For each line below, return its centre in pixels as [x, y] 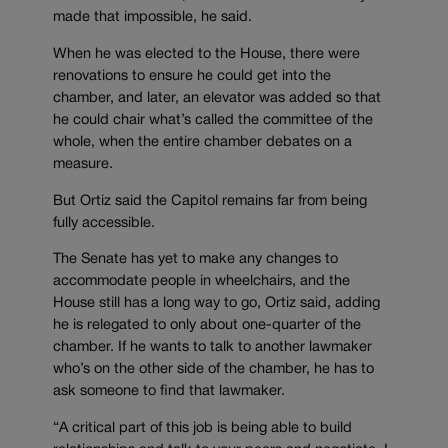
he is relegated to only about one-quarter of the [207, 326]
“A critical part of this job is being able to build [202, 428]
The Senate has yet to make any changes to [195, 260]
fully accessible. [104, 223]
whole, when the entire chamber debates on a [202, 143]
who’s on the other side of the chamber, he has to [213, 370]
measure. [85, 165]
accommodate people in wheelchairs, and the [201, 282]
